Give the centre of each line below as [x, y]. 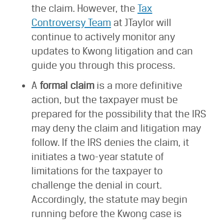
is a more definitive [138, 85]
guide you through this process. [103, 65]
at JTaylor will [141, 23]
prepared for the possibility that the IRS [119, 114]
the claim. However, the [84, 8]
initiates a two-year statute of [98, 157]
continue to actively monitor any [103, 37]
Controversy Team [71, 23]
